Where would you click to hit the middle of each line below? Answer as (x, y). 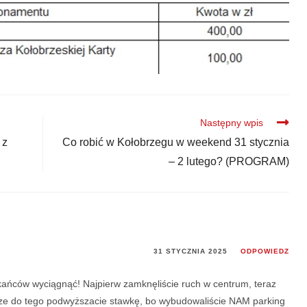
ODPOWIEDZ (265, 251)
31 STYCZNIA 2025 (190, 251)
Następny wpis (231, 123)
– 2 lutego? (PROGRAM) (229, 162)
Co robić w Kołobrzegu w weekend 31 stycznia (175, 143)
